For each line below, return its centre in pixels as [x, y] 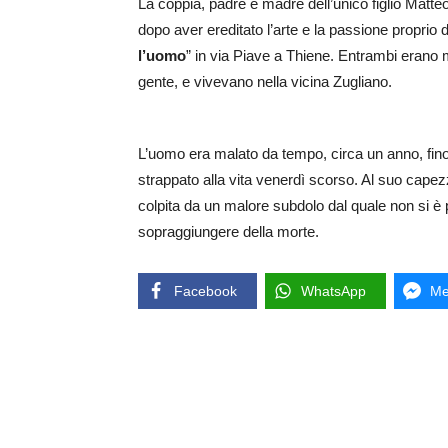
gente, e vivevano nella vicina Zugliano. [265, 82]
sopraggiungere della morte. [228, 232]
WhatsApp [333, 291]
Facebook [205, 291]
